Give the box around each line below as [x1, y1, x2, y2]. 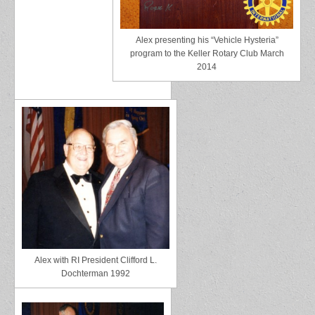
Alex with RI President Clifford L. [34, 255, 157, 264]
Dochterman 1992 [61, 269, 130, 278]
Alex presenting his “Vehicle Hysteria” [135, 35, 278, 44]
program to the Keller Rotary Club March [129, 49, 284, 58]
